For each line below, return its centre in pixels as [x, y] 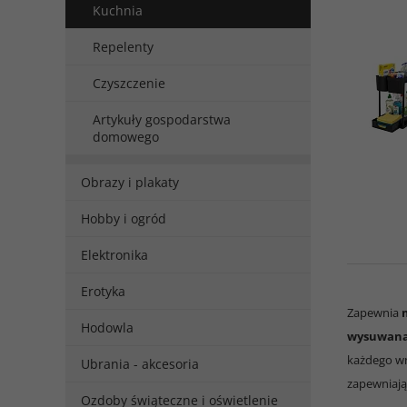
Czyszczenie [129, 83]
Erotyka [103, 291]
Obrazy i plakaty [130, 182]
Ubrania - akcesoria [140, 364]
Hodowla [107, 328]
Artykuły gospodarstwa [162, 119]
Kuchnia [118, 10]
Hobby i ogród [124, 218]
